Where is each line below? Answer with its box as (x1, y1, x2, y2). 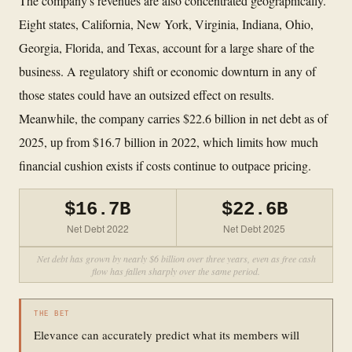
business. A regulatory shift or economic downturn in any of (19, 62, 316, 79)
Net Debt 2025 (223, 221, 286, 235)
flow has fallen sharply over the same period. (92, 264, 260, 277)
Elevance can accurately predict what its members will (34, 326, 299, 343)
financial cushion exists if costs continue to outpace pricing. (19, 156, 311, 174)
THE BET (34, 310, 70, 318)
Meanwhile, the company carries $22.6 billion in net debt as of (19, 109, 328, 126)
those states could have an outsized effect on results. (19, 86, 274, 103)
